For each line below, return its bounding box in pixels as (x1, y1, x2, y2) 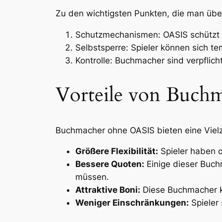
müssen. (75, 172, 109, 182)
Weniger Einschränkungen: (75, 198, 189, 208)
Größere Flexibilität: (75, 146, 158, 157)
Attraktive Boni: (75, 185, 140, 195)
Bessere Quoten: (75, 159, 144, 169)
